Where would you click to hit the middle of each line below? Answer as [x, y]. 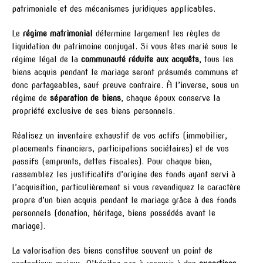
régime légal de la [46, 59]
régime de [31, 98]
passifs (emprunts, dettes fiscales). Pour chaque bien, [112, 161]
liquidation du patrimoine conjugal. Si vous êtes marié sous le [125, 46]
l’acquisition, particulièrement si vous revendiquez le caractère [126, 187]
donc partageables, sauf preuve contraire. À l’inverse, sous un [125, 85]
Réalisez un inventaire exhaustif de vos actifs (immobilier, [119, 135]
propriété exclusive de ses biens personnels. [93, 111]
